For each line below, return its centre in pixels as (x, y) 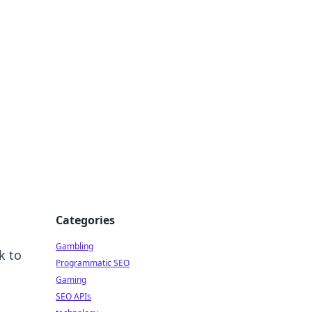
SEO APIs (73, 296)
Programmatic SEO (93, 263)
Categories (85, 220)
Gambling (75, 246)
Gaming (71, 280)
